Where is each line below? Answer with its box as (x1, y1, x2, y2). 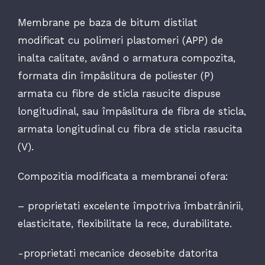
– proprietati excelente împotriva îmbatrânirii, (17, 200, 243, 212)
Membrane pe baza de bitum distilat (17, 17, 198, 28)
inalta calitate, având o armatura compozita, (17, 52, 235, 64)
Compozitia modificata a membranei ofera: (17, 170, 228, 182)
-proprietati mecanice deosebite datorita (17, 247, 218, 259)
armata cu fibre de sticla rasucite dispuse (17, 88, 221, 99)
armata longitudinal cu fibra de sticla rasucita (17, 123, 242, 135)
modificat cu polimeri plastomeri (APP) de (17, 34, 223, 46)
